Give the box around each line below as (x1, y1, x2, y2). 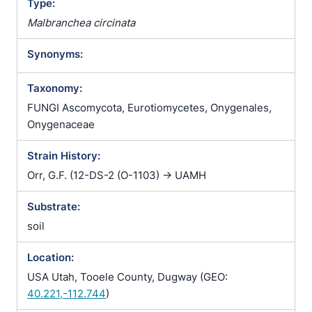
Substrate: (27, 200, 80, 213)
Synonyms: (27, 47, 83, 61)
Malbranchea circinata (27, 16, 135, 29)
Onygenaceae (27, 118, 95, 131)
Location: (27, 251, 74, 264)
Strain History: (27, 149, 100, 162)
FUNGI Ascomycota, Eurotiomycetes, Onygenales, (27, 101, 272, 114)
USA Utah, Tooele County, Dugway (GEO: (27, 270, 228, 283)
